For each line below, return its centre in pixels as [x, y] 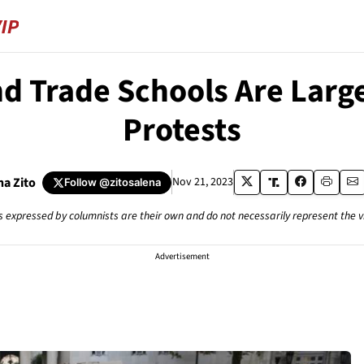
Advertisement [182, 256]
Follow [81, 182]
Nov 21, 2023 [202, 182]
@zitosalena [130, 182]
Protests [182, 130]
